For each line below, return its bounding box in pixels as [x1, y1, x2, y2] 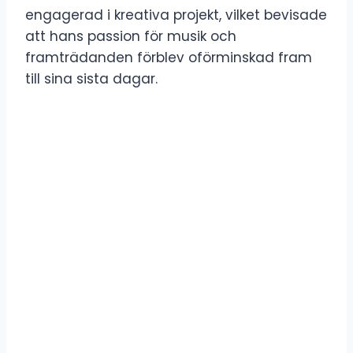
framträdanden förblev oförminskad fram [25, 47, 312, 67]
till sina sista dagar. [25, 69, 158, 88]
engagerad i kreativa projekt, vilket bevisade [25, 5, 327, 24]
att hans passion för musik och [25, 26, 236, 46]
